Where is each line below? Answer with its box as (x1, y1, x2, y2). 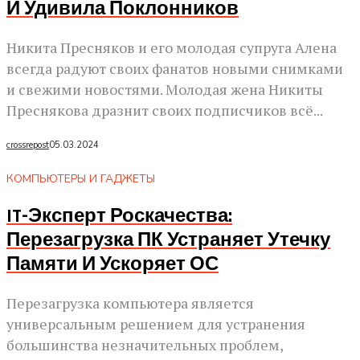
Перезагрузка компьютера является (6, 293, 254, 313)
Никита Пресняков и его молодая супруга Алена (6, 37, 337, 57)
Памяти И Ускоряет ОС (6, 252, 219, 277)
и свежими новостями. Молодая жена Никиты (6, 79, 323, 99)
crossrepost (6, 138, 49, 151)
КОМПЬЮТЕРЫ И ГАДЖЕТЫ (6, 171, 155, 187)
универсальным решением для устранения (6, 314, 305, 334)
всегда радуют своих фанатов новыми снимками (6, 58, 343, 78)
